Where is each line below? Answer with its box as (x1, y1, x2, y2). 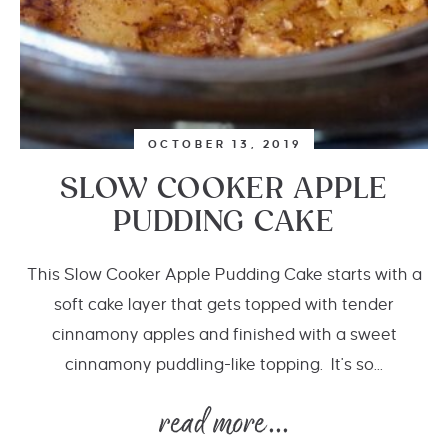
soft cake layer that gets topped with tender (54, 296, 394, 314)
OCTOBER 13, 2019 (147, 138, 303, 150)
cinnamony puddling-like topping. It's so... (65, 356, 383, 374)
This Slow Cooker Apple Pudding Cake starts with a (26, 266, 422, 284)
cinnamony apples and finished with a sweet (51, 326, 397, 344)
